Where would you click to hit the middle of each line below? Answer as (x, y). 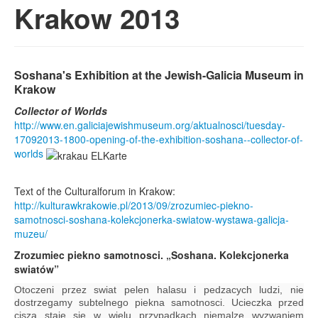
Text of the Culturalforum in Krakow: (95, 191)
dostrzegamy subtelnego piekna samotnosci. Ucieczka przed (159, 302)
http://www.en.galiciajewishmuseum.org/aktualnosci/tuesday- (150, 125)
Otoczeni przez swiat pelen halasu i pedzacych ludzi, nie (159, 289)
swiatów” (37, 269)
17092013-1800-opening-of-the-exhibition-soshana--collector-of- (159, 139)
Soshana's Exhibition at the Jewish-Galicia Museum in (159, 75)
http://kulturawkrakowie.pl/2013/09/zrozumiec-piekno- (134, 205)
